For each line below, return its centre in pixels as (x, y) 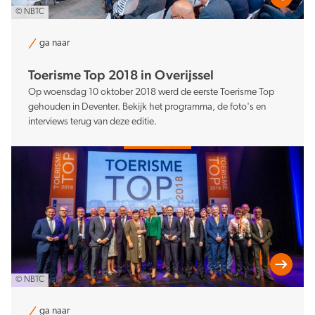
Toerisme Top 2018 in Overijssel (121, 74)
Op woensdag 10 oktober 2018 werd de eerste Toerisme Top (151, 92)
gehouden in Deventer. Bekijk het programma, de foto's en (147, 107)
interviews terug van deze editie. (92, 122)
